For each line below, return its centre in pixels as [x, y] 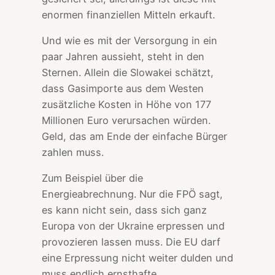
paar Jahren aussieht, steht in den [123, 57]
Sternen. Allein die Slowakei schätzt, [128, 73]
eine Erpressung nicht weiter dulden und [137, 258]
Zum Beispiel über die [92, 178]
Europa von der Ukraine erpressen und [133, 226]
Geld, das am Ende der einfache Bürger [134, 137]
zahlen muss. [73, 153]
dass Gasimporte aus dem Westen [123, 89]
